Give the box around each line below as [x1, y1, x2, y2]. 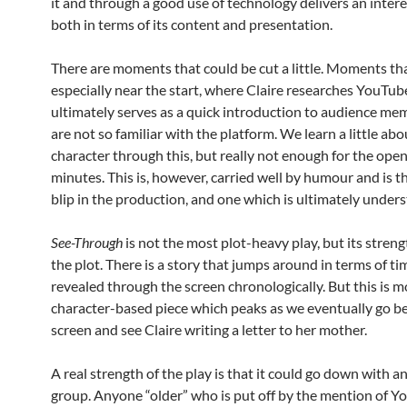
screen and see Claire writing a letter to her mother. [51, 321, 367, 339]
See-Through [51, 233, 125, 252]
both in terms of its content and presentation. [51, 15, 333, 34]
